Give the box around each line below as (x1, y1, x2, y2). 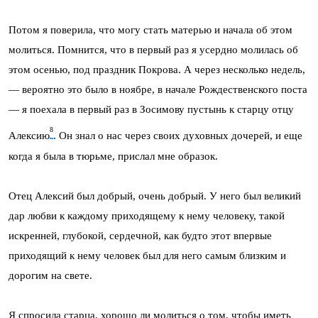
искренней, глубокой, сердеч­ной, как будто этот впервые (9, 229, 272, 241)
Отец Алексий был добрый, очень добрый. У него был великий (9, 190, 301, 202)
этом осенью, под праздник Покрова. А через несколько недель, (9, 64, 305, 76)
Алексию (9, 130, 50, 142)
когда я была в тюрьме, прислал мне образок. (9, 150, 218, 162)
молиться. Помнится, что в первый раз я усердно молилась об (9, 44, 298, 56)
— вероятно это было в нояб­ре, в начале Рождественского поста (9, 84, 307, 96)
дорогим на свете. (9, 269, 92, 281)
